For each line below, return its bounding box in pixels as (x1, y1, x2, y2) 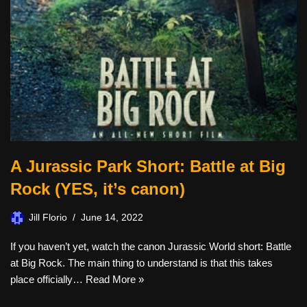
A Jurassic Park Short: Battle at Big (10, 157, 286, 176)
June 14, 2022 (81, 212, 143, 223)
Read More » (86, 273, 144, 286)
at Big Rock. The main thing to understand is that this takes (10, 257, 273, 269)
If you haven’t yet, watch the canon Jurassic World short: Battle (10, 241, 291, 253)
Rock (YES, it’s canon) (10, 180, 185, 199)
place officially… (10, 273, 86, 286)
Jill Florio (29, 212, 67, 223)
